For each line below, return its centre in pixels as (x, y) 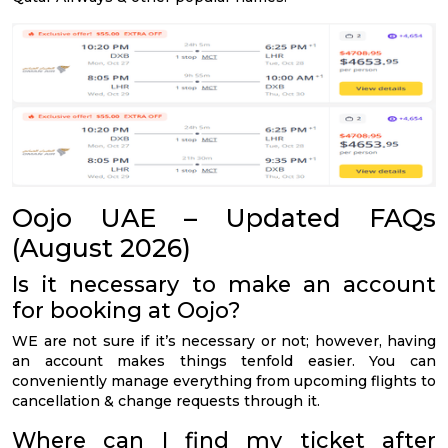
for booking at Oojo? (126, 309)
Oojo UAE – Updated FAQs (224, 217)
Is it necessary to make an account (224, 283)
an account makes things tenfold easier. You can (224, 360)
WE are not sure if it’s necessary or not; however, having (224, 340)
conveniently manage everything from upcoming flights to (224, 380)
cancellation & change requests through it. (166, 400)
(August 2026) (101, 247)
